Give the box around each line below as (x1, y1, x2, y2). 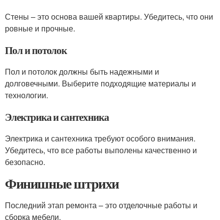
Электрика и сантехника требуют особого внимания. (5, 133, 195, 144)
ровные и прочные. (5, 23, 75, 34)
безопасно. (5, 156, 45, 167)
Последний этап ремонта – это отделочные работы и (5, 199, 197, 211)
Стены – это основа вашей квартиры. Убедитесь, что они (5, 11, 213, 22)
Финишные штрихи (5, 173, 119, 193)
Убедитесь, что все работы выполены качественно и (5, 144, 197, 156)
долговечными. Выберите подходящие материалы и (5, 78, 196, 89)
